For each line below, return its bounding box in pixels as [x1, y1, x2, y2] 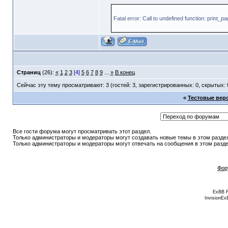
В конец [115, 69, 135, 76]
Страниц [16, 69, 41, 76]
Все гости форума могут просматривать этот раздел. [12, 128, 151, 135]
